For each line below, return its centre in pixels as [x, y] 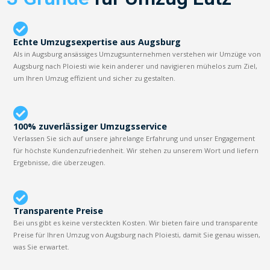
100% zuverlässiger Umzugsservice [90, 126]
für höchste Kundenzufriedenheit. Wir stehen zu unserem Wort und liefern [136, 150]
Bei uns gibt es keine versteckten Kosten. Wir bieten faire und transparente [136, 222]
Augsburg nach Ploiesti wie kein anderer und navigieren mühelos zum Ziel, [136, 66]
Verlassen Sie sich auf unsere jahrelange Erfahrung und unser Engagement [134, 138]
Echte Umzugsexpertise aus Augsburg [97, 42]
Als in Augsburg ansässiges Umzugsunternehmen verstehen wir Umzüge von [137, 54]
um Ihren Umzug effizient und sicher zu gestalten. [95, 78]
